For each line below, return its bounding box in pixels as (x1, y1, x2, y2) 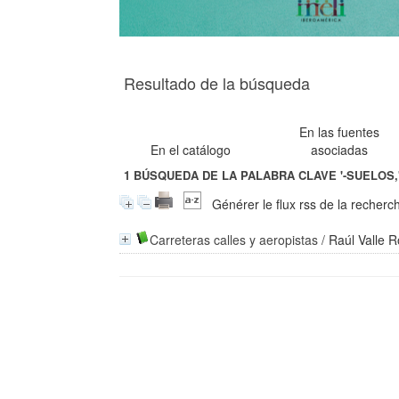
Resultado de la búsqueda (124, 71, 311, 94)
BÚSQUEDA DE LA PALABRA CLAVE (130, 167, 341, 184)
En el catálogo (151, 141, 232, 159)
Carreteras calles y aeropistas (150, 231, 319, 248)
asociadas (311, 141, 369, 159)
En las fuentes (299, 123, 380, 141)
